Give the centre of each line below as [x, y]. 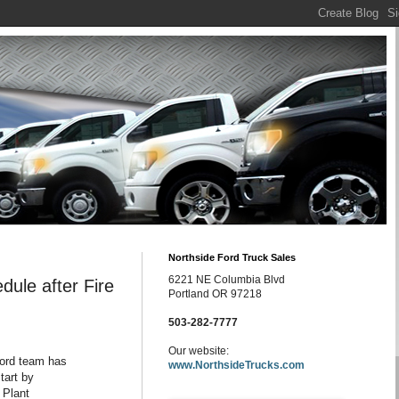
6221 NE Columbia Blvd [227, 280]
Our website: [199, 351]
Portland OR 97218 [215, 294]
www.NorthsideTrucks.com [236, 365]
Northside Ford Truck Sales [232, 257]
